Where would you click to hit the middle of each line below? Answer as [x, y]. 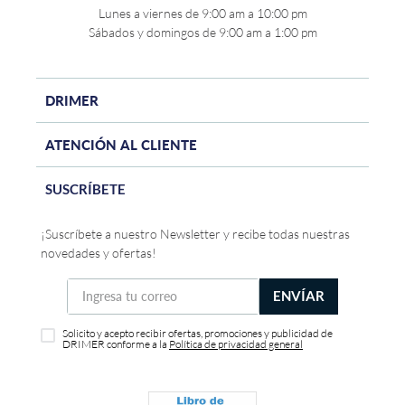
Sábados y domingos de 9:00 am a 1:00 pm [202, 32]
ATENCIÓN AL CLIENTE [121, 144]
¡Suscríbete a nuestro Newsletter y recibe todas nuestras [195, 233]
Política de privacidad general [236, 344]
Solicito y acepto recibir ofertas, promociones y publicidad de [198, 333]
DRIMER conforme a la [116, 344]
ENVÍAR [299, 295]
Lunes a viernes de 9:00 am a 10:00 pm [202, 13]
